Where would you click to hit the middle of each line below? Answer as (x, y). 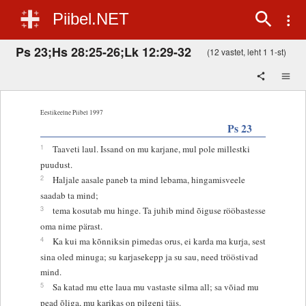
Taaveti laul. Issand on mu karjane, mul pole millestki (151, 149)
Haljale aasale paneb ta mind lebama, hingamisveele (149, 179)
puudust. (56, 164)
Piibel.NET (91, 19)
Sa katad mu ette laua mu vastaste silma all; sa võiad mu (155, 287)
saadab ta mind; (69, 195)
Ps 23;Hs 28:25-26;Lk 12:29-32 (103, 52)
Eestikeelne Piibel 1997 (71, 112)
